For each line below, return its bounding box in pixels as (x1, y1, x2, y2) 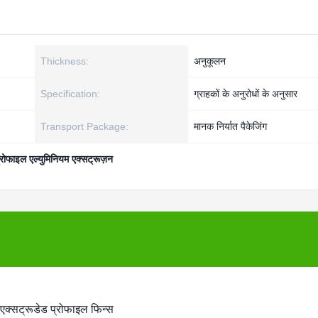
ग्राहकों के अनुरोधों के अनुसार (194, 88, 297, 99)
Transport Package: (40, 121, 128, 132)
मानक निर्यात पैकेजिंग (194, 121, 267, 132)
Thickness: (40, 55, 89, 67)
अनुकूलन (194, 55, 226, 67)
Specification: (40, 88, 100, 99)
